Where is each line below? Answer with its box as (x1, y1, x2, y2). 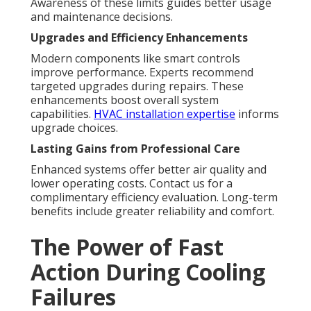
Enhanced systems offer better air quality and (31, 162, 267, 178)
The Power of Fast (31, 232, 224, 262)
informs (235, 106, 279, 122)
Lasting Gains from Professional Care (31, 141, 240, 157)
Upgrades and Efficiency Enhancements (31, 30, 248, 46)
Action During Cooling (31, 257, 265, 287)
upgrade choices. (31, 120, 118, 136)
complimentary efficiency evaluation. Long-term (31, 190, 278, 205)
